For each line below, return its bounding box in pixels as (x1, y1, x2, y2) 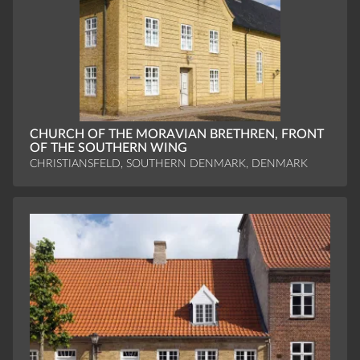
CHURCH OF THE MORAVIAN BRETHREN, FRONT (29, 128, 324, 141)
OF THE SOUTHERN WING (29, 141, 187, 155)
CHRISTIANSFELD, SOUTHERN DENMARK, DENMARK (29, 157, 308, 170)
